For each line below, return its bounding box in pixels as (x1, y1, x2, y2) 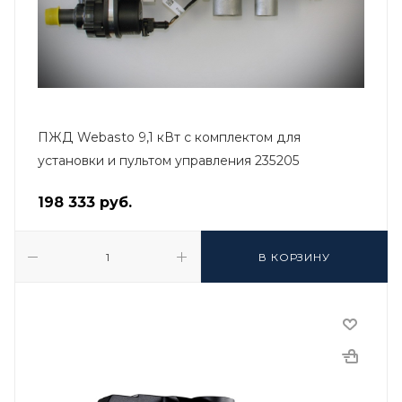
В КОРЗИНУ (258, 250, 330, 264)
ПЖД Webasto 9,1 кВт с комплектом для (38, 129, 301, 145)
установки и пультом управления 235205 (38, 153, 300, 169)
